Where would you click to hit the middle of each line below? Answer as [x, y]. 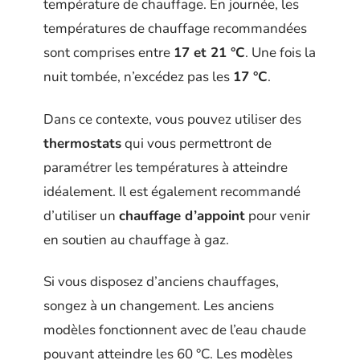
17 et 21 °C [209, 53]
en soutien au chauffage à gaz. [136, 239]
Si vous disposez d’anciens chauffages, [161, 282]
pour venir [278, 215]
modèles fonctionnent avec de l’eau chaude [175, 330]
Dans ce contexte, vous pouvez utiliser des [172, 119]
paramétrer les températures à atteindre [166, 167]
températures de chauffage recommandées [175, 29]
